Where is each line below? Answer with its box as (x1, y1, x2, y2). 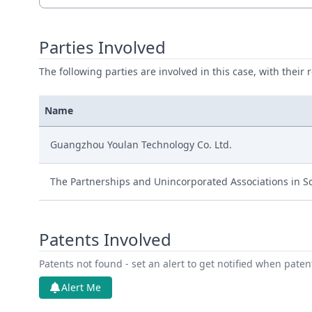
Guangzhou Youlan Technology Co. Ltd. (50, 138, 232, 151)
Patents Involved (39, 228, 171, 251)
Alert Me (61, 281, 101, 294)
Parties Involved (39, 36, 166, 58)
